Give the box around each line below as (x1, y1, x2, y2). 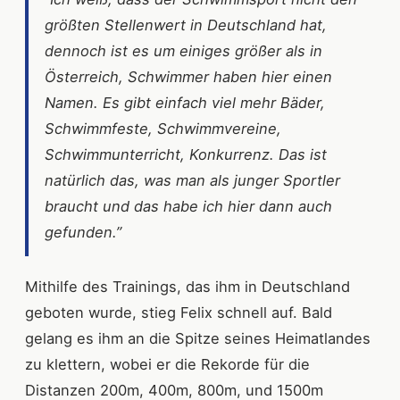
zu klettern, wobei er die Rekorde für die (25, 355, 310, 373)
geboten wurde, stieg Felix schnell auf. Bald (25, 304, 332, 321)
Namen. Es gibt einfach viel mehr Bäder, (45, 94, 325, 112)
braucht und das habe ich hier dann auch (45, 197, 332, 215)
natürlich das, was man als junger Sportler (45, 171, 340, 189)
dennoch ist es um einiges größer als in (45, 42, 322, 60)
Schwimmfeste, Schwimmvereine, (45, 120, 281, 137)
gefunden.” (45, 223, 121, 241)
